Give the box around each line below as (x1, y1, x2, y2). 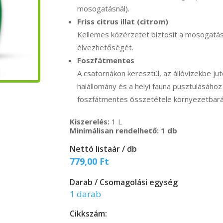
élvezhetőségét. (77, 42, 134, 52)
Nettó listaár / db (70, 143, 137, 154)
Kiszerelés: (70, 116, 110, 126)
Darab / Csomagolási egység (70, 176, 178, 188)
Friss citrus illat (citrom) (77, 16, 169, 26)
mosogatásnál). (77, 3, 130, 13)
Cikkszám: (70, 208, 108, 219)
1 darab (70, 188, 102, 200)
